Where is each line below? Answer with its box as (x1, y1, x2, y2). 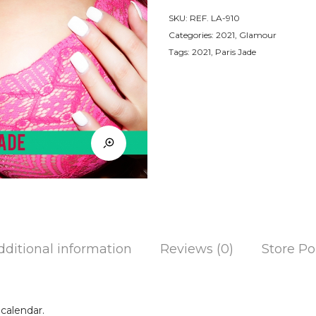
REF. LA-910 (190, 12, 240, 23)
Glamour (239, 29, 276, 40)
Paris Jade (215, 46, 256, 57)
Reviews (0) (159, 241, 233, 257)
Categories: (169, 29, 216, 40)
